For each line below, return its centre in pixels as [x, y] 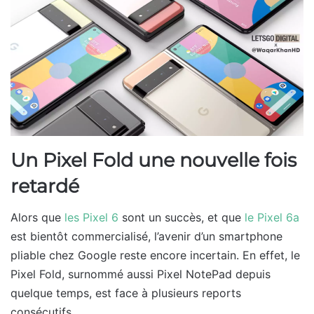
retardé [45, 186]
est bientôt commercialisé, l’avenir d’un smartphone [146, 237]
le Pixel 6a [272, 218]
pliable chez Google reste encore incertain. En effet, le [155, 255]
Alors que [37, 218]
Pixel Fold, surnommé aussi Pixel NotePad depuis [141, 274]
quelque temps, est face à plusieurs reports [126, 293]
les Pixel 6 [91, 218]
